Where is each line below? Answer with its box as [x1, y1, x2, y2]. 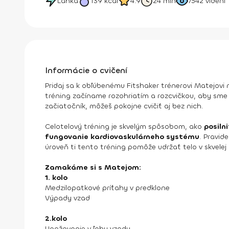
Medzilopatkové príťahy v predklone [45, 183, 170, 193]
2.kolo [45, 214, 67, 223]
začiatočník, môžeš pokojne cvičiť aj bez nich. [45, 101, 203, 111]
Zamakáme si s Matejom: [45, 163, 141, 172]
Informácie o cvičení [45, 65, 127, 76]
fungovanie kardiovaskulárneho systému [45, 132, 199, 142]
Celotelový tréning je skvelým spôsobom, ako [45, 122, 204, 131]
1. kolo [45, 173, 67, 182]
